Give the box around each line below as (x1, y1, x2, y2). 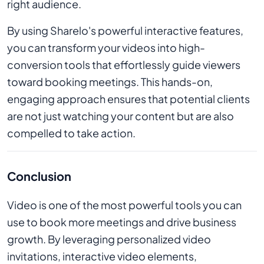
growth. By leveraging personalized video (7, 232, 211, 246)
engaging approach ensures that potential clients (7, 92, 250, 105)
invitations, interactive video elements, (7, 249, 197, 263)
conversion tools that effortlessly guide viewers (7, 58, 240, 71)
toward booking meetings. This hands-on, (7, 75, 213, 88)
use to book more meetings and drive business (7, 215, 236, 229)
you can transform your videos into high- (7, 41, 205, 54)
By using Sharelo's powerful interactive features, (7, 24, 243, 37)
